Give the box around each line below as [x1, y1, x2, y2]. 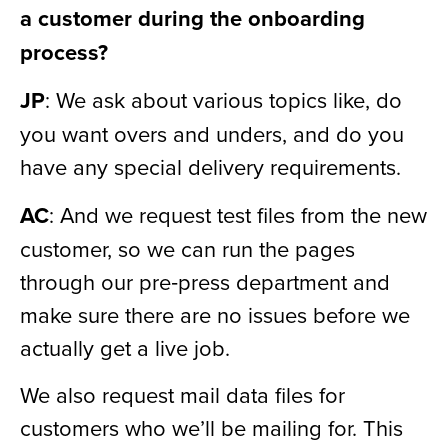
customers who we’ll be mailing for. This [20, 412, 403, 444]
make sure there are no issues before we [20, 298, 410, 330]
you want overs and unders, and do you [20, 118, 404, 150]
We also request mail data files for [20, 379, 345, 411]
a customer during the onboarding [20, 2, 365, 35]
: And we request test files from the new [49, 198, 427, 230]
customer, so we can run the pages [20, 232, 355, 264]
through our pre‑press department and [20, 265, 390, 297]
